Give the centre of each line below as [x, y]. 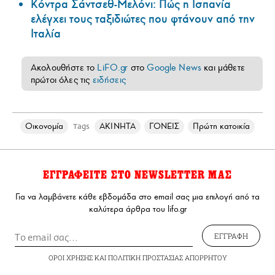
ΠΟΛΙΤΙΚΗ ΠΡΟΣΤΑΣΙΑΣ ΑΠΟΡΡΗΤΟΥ [167, 257]
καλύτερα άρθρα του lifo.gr [137, 209]
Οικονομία [44, 126]
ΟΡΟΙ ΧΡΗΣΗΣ [70, 257]
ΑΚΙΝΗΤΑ [118, 126]
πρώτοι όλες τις [62, 79]
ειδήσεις [109, 79]
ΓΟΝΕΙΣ [164, 126]
